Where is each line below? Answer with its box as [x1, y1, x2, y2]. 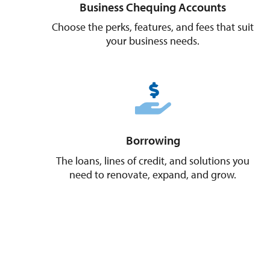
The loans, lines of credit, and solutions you [56, 154, 250, 168]
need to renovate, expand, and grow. [69, 168, 237, 182]
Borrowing [125, 133, 180, 148]
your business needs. [106, 34, 200, 48]
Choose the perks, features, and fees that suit [52, 20, 254, 34]
